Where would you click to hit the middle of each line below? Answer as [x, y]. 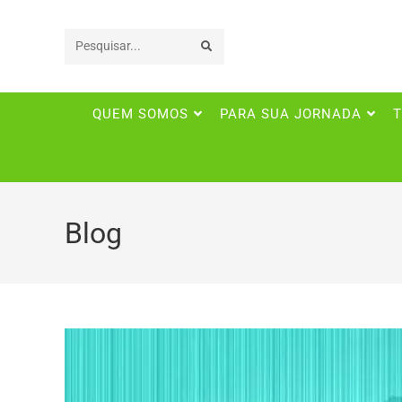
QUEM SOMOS [140, 114]
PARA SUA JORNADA [290, 114]
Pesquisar [103, 46]
